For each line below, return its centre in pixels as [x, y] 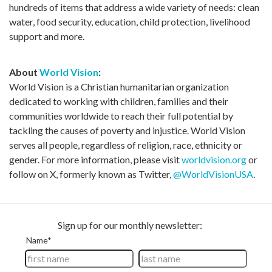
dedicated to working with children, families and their [119, 101]
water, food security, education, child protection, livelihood [130, 21]
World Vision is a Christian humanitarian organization [119, 86]
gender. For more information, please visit [95, 159]
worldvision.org [214, 159]
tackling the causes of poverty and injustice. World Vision [127, 130]
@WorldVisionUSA [213, 174]
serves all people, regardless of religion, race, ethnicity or [126, 144]
